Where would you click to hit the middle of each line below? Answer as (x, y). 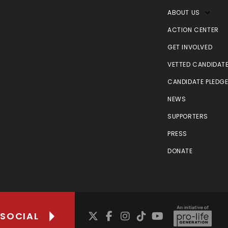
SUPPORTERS (188, 117)
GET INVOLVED (190, 47)
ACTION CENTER (193, 30)
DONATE (180, 151)
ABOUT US (184, 13)
